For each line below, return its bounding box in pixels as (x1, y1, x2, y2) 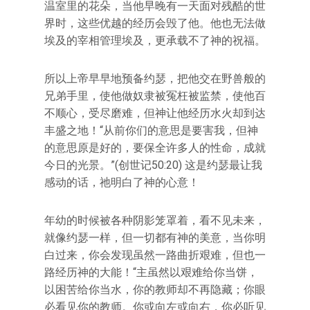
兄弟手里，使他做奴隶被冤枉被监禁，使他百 (44, 89, 266, 102)
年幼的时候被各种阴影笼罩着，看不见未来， (44, 214, 266, 227)
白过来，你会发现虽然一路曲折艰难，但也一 (44, 248, 266, 262)
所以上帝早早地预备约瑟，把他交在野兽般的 (44, 72, 266, 85)
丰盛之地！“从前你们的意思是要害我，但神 (44, 124, 258, 137)
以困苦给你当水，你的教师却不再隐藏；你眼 (44, 283, 266, 296)
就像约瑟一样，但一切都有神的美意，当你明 (44, 231, 266, 244)
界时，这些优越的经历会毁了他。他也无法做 (44, 17, 266, 30)
